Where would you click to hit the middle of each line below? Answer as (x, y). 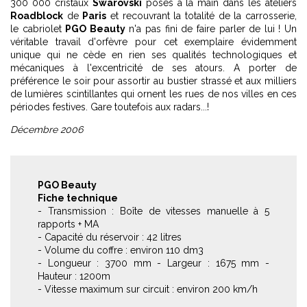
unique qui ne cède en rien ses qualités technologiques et (153, 55)
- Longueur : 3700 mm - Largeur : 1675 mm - (153, 263)
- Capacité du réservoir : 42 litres (110, 237)
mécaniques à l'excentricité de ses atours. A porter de (153, 68)
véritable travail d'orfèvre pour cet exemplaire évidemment (153, 42)
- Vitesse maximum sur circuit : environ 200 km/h (148, 289)
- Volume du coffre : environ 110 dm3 (121, 250)
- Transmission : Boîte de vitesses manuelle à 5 (153, 211)
